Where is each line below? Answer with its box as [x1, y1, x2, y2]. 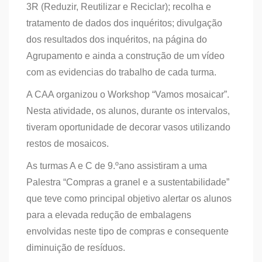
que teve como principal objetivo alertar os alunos [26, 194, 232, 204]
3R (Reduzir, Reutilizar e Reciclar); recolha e [26, 2, 211, 12]
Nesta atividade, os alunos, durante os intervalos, [26, 106, 230, 116]
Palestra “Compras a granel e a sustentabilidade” [26, 177, 229, 187]
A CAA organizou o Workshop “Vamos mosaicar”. [26, 89, 229, 99]
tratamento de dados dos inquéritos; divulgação [26, 18, 222, 28]
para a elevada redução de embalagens [26, 210, 191, 220]
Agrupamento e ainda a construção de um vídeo [26, 51, 225, 61]
